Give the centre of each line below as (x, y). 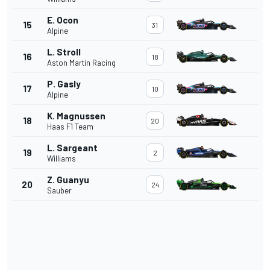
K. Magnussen (76, 116)
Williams (61, 159)
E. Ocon (63, 20)
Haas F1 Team (70, 127)
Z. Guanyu (68, 180)
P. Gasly (64, 84)
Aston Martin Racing (81, 63)
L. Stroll (64, 52)
